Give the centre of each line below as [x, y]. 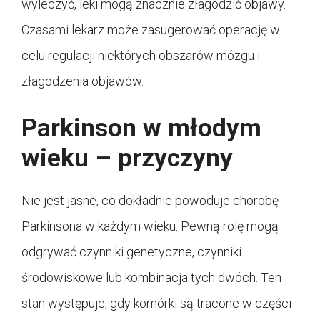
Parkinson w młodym [141, 128]
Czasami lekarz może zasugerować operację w [151, 29]
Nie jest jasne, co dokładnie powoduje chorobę [150, 200]
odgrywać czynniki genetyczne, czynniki [131, 251]
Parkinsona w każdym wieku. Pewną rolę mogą [150, 226]
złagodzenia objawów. [82, 81]
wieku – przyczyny [127, 158]
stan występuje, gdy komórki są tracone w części [156, 303]
